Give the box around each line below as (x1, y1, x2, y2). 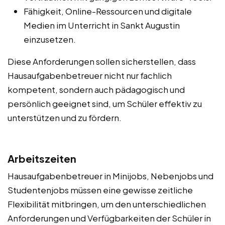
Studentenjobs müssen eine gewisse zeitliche (8, 184, 193, 195)
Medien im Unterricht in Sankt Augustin (24, 19, 180, 31)
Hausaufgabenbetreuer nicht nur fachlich (8, 69, 172, 81)
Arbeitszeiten (8, 152, 76, 165)
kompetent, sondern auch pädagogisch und (8, 83, 185, 95)
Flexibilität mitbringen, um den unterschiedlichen (8, 198, 206, 209)
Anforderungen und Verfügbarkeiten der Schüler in (8, 212, 211, 223)
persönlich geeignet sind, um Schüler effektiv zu (8, 97, 202, 109)
